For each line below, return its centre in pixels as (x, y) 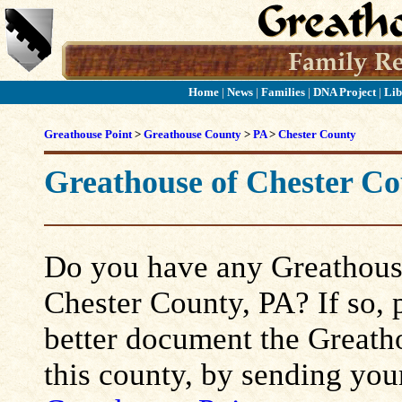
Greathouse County (192, 134)
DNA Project (345, 92)
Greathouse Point (88, 134)
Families (283, 92)
